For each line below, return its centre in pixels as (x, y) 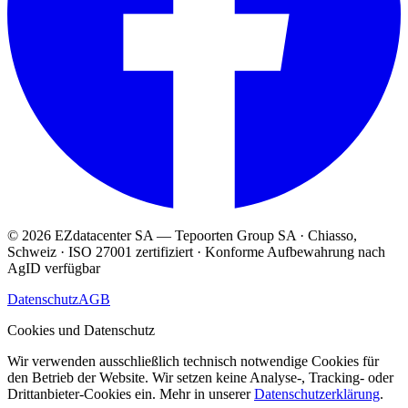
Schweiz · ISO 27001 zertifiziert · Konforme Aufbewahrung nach (196, 252)
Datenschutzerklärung (317, 394)
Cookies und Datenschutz (81, 331)
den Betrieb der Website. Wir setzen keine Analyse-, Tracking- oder (200, 378)
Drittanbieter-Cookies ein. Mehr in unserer (129, 394)
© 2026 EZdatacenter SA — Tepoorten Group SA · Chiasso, (182, 236)
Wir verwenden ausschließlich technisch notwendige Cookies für (193, 362)
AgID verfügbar (54, 269)
